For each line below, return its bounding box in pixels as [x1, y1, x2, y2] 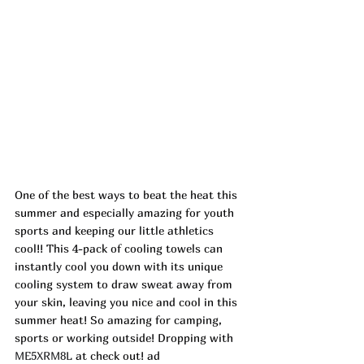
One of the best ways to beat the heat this [15, 188, 240, 202]
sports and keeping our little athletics [15, 223, 217, 238]
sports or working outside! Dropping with [15, 331, 236, 345]
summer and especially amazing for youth [15, 206, 237, 220]
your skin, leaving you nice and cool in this [15, 295, 240, 310]
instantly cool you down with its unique [15, 259, 226, 274]
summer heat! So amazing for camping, [15, 313, 225, 327]
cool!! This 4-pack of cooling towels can [15, 241, 226, 256]
